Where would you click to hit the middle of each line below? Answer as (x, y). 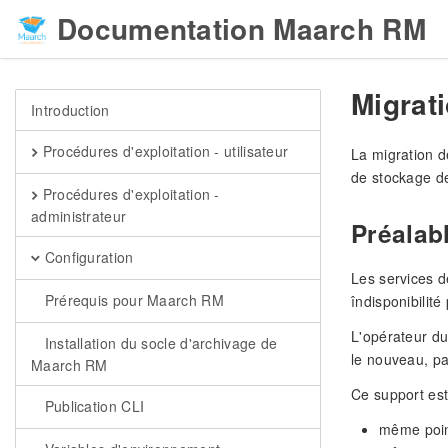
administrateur (79, 216)
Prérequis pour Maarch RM (132, 300)
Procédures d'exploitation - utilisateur (163, 151)
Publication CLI (92, 406)
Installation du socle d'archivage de (159, 343)
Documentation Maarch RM (241, 28)
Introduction (70, 110)
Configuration (87, 257)
